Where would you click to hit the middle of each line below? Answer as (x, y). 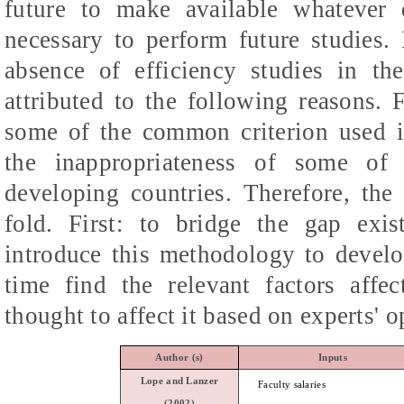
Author (172, 357)
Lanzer (202, 381)
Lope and (163, 381)
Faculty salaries (292, 384)
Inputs (333, 357)
